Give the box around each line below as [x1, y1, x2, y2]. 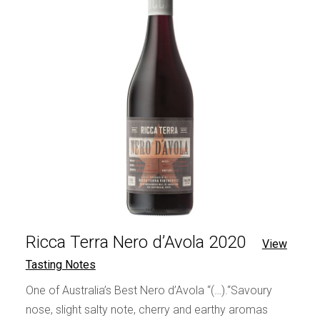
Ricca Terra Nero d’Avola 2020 [25, 231, 246, 252]
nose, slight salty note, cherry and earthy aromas [25, 302, 268, 316]
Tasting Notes [25, 257, 96, 271]
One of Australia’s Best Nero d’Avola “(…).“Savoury [25, 283, 272, 297]
